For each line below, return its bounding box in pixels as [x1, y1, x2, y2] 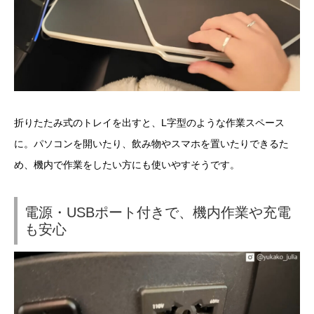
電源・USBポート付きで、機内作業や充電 [25, 205, 291, 221]
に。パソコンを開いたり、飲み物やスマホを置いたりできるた [14, 138, 289, 150]
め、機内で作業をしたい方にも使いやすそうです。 [14, 159, 240, 171]
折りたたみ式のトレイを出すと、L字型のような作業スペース [14, 117, 285, 129]
